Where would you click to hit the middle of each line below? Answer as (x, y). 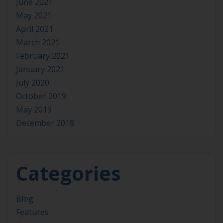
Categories (68, 173)
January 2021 (40, 69)
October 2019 (41, 96)
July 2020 (33, 82)
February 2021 (43, 56)
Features (32, 212)
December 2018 (45, 123)
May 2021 (34, 15)
